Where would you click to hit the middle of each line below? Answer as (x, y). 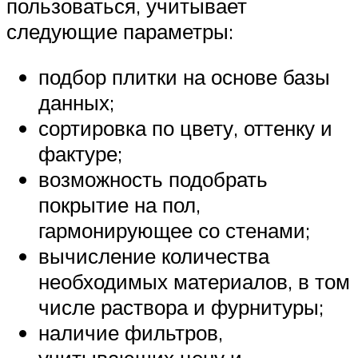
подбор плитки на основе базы (184, 77)
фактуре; (80, 154)
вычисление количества (154, 256)
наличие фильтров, (131, 333)
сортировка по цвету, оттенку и (185, 128)
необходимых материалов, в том (194, 282)
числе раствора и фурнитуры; (181, 307)
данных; (76, 103)
